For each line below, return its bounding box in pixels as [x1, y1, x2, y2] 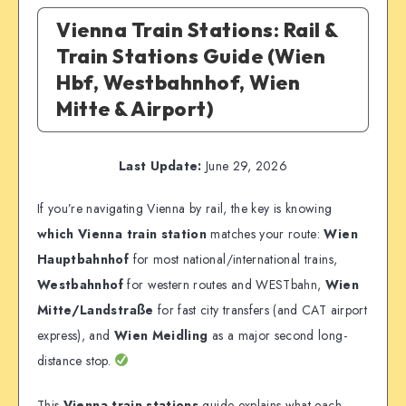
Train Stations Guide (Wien [56, 43, 325, 70]
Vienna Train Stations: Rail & [56, 17, 339, 43]
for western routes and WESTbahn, [122, 275, 325, 295]
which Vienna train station [37, 225, 208, 244]
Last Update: [119, 157, 202, 176]
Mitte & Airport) [56, 96, 213, 122]
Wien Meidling [113, 326, 208, 345]
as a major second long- [208, 326, 347, 345]
